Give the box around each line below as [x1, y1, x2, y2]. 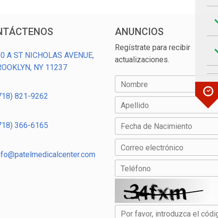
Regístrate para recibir [115, 43, 190, 52]
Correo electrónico [121, 143, 183, 152]
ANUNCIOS [115, 26, 163, 37]
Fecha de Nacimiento [121, 122, 192, 131]
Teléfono [121, 163, 151, 173]
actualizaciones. [115, 55, 169, 64]
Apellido [121, 101, 149, 110]
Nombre [121, 79, 148, 89]
